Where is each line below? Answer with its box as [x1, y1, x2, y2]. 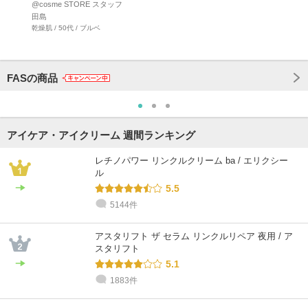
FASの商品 [7, 71, 58, 84]
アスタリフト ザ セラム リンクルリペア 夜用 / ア [95, 230, 293, 241]
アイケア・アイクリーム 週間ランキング [7, 129, 195, 141]
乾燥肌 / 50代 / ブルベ [32, 23, 100, 32]
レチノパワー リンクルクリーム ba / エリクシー [95, 155, 288, 166]
